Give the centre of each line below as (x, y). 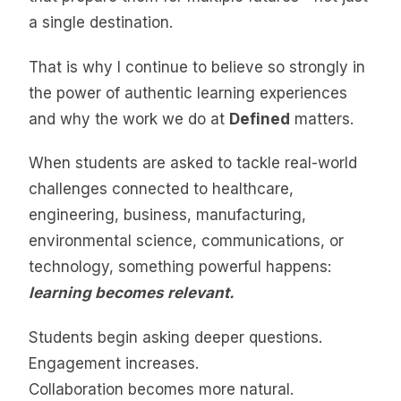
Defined (260, 119)
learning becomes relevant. (132, 293)
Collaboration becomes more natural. (161, 389)
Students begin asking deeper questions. (175, 337)
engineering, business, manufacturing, (167, 215)
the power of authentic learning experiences (188, 93)
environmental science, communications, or (186, 241)
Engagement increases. (114, 363)
